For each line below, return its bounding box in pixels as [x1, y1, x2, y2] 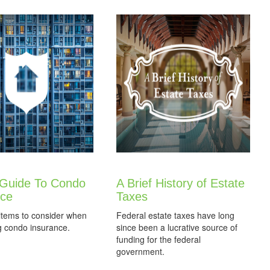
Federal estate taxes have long [116, 209, 234, 221]
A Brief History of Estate [116, 177, 245, 190]
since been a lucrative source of [116, 221, 237, 233]
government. [116, 245, 165, 257]
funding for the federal [116, 233, 201, 245]
